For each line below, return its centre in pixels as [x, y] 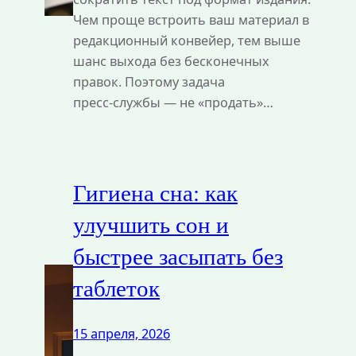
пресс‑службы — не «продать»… [173, 102]
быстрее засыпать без [178, 256]
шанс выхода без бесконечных [171, 61]
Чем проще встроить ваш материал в [191, 19]
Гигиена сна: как [155, 193]
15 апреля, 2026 [121, 334]
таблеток [116, 288]
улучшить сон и [151, 224]
